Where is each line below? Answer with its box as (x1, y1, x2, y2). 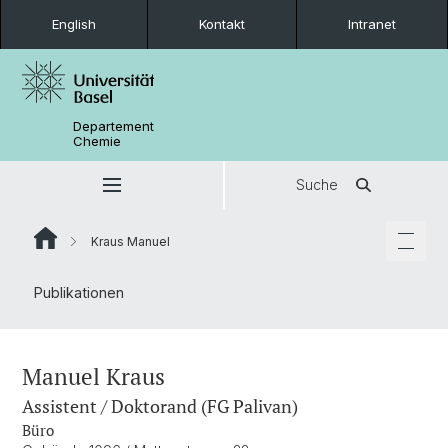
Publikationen (34, 284, 124, 301)
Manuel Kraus (22, 361, 165, 392)
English (52, 16, 96, 32)
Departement (73, 118, 155, 134)
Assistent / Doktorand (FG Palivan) (22, 394, 298, 418)
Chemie (73, 133, 122, 149)
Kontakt (199, 16, 245, 32)
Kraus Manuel (88, 233, 170, 249)
